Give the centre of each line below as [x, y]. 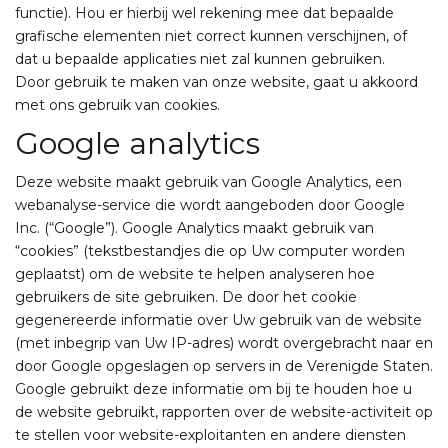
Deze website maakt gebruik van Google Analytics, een [208, 182]
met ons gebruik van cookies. [117, 105]
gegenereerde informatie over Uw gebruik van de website [218, 320]
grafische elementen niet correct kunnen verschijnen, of [211, 36]
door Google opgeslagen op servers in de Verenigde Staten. [224, 366]
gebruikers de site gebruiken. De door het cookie [186, 297]
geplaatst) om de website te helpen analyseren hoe [195, 274]
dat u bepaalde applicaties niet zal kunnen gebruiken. [200, 59]
